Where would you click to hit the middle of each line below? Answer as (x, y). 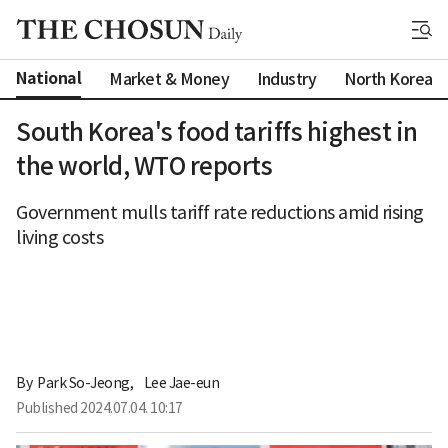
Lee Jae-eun (181, 382)
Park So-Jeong (83, 382)
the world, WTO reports (144, 166)
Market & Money (169, 78)
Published (48, 407)
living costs (59, 237)
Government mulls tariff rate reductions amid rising (220, 212)
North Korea (388, 78)
